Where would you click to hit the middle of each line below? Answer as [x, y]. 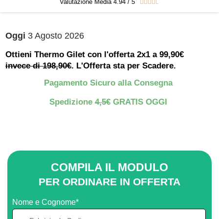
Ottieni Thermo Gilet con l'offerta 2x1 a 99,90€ [95, 54]
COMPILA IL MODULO [109, 167]
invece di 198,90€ [38, 66]
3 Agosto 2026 [55, 35]
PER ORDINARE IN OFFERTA [109, 181]
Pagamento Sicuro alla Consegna [108, 83]
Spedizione [72, 102]
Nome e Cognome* [45, 202]
